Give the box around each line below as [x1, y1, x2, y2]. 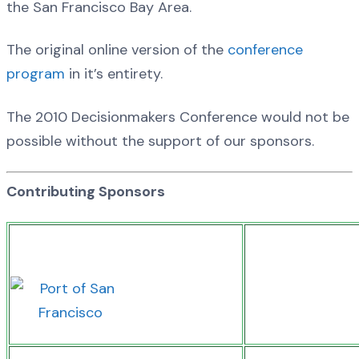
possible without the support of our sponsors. [6, 131, 314, 151]
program [6, 64, 69, 84]
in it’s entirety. [69, 64, 163, 84]
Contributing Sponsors [6, 182, 165, 202]
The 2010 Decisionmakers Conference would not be [6, 107, 349, 127]
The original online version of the [6, 40, 228, 60]
